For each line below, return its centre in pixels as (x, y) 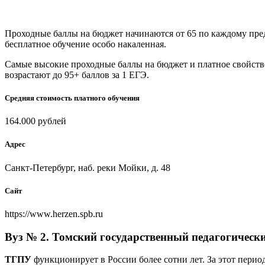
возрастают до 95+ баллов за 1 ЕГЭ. (77, 75)
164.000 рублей (35, 121)
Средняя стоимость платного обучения (72, 98)
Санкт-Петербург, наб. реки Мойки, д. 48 (88, 167)
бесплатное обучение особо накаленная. (85, 44)
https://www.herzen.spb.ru (54, 214)
